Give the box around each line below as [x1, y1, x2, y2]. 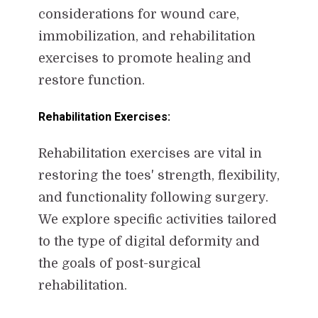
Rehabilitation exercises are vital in [38, 146, 262, 160]
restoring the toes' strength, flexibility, [38, 168, 280, 182]
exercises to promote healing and [38, 50, 251, 65]
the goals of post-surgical [38, 256, 201, 270]
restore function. [38, 72, 145, 87]
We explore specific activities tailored [38, 212, 277, 226]
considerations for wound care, [38, 6, 239, 21]
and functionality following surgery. [38, 190, 268, 204]
